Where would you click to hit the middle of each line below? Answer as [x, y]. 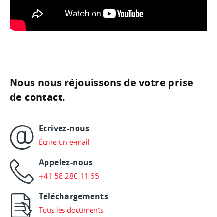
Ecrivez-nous [64, 128]
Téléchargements [73, 196]
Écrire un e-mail [64, 142]
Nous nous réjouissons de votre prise [102, 83]
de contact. [38, 97]
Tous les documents [71, 210]
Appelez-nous [66, 162]
